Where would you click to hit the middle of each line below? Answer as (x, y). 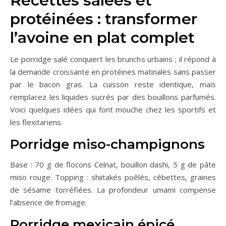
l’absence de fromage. (48, 203)
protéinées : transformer (104, 19)
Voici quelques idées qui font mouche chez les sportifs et (113, 110)
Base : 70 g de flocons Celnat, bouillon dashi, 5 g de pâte (113, 165)
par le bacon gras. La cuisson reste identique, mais (113, 84)
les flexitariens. (36, 122)
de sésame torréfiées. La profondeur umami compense (113, 190)
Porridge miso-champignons (107, 145)
